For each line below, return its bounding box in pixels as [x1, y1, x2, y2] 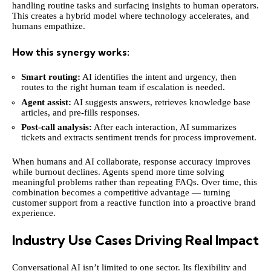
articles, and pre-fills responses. [21, 107, 140, 117]
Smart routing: [21, 72, 80, 82]
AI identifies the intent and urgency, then [80, 72, 237, 82]
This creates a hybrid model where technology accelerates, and [12, 11, 249, 21]
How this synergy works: [12, 45, 129, 58]
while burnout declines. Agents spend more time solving [12, 166, 224, 177]
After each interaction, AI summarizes [92, 122, 237, 132]
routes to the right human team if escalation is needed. [21, 82, 225, 93]
